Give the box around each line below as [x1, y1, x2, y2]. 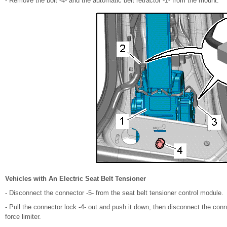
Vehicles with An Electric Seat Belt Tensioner [5, 175, 146, 182]
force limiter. [5, 213, 41, 220]
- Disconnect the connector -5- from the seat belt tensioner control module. [5, 189, 223, 197]
